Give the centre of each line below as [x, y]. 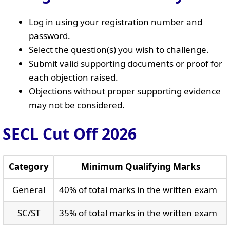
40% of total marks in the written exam [138, 190]
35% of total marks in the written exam [138, 213]
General [28, 190]
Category [28, 167]
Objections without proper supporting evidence [125, 91]
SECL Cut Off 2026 [70, 134]
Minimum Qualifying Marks [140, 167]
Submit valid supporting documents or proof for [126, 63]
